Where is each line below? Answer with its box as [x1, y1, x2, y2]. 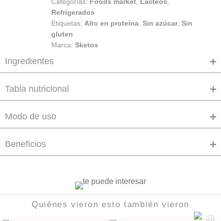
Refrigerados [51, 8, 95, 17]
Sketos [75, 41, 98, 49]
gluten [51, 30, 73, 38]
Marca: [51, 41, 75, 49]
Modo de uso [5, 111, 56, 122]
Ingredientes [5, 56, 54, 67]
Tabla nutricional [5, 84, 69, 94]
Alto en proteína [84, 19, 139, 28]
